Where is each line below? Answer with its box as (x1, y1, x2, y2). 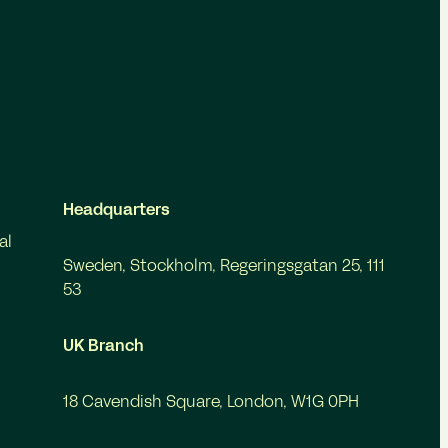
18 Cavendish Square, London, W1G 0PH (62, 395, 359, 410)
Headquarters (62, 203, 170, 218)
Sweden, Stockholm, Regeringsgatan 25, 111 (62, 259, 385, 274)
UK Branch (62, 339, 144, 354)
